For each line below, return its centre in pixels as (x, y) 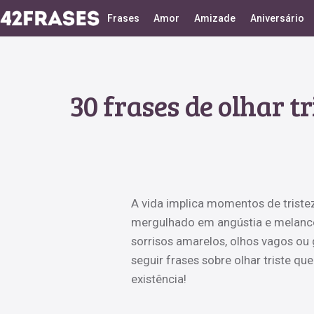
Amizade (215, 18)
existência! (158, 279)
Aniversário (277, 18)
